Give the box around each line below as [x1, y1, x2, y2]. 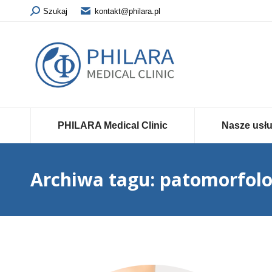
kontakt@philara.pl [95, 6, 160, 16]
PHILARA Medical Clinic [57, 120, 168, 131]
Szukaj [43, 6, 67, 16]
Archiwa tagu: [30, 167, 160, 192]
